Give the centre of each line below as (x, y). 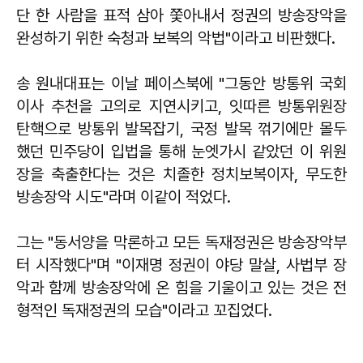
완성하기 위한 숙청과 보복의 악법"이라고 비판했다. (176, 38)
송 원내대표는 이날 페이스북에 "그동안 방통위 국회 (181, 84)
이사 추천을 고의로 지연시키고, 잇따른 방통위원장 (181, 107)
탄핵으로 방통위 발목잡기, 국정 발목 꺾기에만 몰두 (181, 129)
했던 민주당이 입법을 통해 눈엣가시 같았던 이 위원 (181, 152)
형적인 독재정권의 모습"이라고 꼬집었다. (144, 311)
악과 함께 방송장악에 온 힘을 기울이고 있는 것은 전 (181, 288)
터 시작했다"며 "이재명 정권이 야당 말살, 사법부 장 (181, 265)
